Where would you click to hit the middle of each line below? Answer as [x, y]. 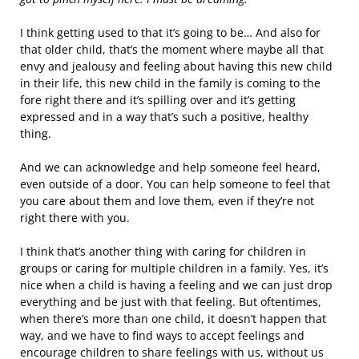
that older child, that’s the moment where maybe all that [172, 49]
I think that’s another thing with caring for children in [163, 251]
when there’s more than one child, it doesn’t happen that [173, 319]
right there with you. [75, 218]
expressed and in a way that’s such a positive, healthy [164, 117]
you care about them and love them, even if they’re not [167, 201]
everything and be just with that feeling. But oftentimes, [171, 302]
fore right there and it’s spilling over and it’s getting [158, 100]
